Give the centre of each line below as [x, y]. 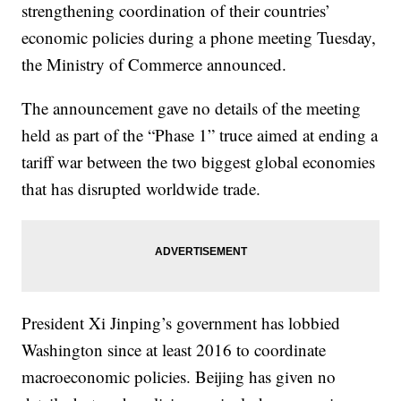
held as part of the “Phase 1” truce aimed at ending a [200, 135]
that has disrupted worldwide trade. [141, 189]
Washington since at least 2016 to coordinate [174, 350]
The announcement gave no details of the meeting [192, 108]
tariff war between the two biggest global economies [199, 162]
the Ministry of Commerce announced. [154, 64]
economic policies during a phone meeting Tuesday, [199, 38]
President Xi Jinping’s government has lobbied [181, 323]
